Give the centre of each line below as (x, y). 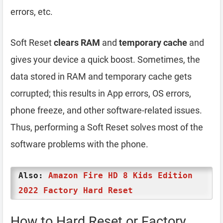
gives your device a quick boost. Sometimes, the (105, 59)
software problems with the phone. (79, 144)
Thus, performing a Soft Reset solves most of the (107, 127)
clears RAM (77, 42)
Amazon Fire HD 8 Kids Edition (120, 175)
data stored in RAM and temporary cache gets (101, 76)
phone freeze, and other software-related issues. (106, 110)
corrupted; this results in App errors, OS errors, (101, 93)
